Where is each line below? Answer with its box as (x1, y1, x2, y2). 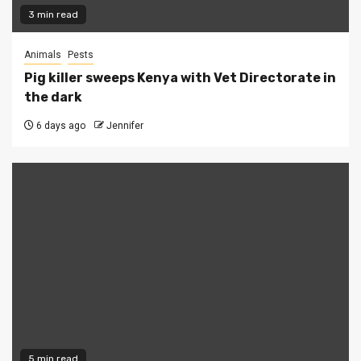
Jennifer (106, 120, 143, 132)
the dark (24, 89, 82, 106)
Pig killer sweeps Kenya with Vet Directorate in (24, 70, 336, 86)
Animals (24, 49, 61, 61)
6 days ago (34, 120, 85, 132)
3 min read (28, 9, 78, 21)
